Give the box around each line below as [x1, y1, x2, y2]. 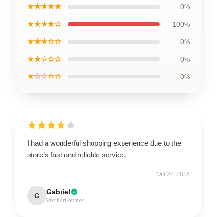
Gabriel [46, 187, 70, 196]
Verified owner [46, 197, 84, 204]
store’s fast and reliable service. [27, 150, 127, 159]
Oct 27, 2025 [156, 170, 190, 178]
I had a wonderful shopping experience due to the [27, 139, 181, 147]
